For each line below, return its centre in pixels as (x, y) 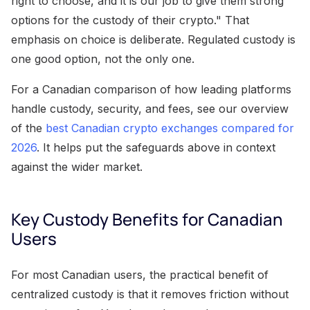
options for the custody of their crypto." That (130, 20)
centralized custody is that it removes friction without (150, 294)
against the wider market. (77, 166)
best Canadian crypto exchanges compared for (170, 128)
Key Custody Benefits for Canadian (147, 219)
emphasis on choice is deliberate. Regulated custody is (153, 39)
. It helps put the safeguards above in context (156, 147)
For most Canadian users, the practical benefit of (140, 274)
